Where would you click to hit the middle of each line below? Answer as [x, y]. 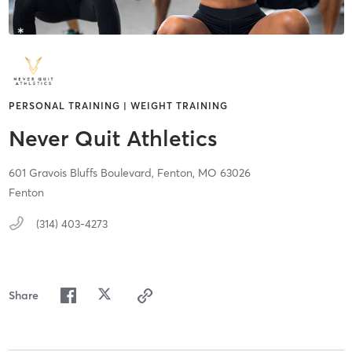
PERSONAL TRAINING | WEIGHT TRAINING [118, 106]
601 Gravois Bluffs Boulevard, [82, 173]
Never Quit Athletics [113, 139]
